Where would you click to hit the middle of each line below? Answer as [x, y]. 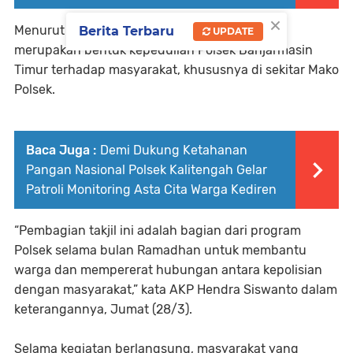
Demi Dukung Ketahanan [174, 150]
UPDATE [232, 32]
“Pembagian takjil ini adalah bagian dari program [158, 230]
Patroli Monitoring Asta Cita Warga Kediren [151, 189]
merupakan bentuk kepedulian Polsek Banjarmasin [163, 50]
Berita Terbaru [126, 32]
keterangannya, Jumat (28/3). [103, 309]
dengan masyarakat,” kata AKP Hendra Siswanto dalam [176, 289]
